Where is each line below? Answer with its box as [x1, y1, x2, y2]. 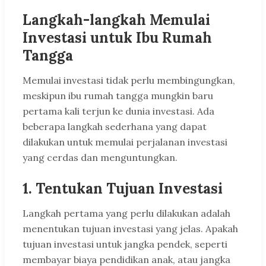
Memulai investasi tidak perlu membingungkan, [23, 74, 235, 87]
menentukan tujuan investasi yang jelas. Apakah [23, 223, 238, 235]
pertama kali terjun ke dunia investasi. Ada [23, 105, 214, 118]
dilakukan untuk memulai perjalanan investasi [23, 136, 227, 148]
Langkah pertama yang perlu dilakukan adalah [23, 207, 230, 220]
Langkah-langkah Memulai [23, 11, 210, 30]
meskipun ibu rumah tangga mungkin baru [23, 90, 213, 102]
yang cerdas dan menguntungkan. [23, 151, 178, 164]
